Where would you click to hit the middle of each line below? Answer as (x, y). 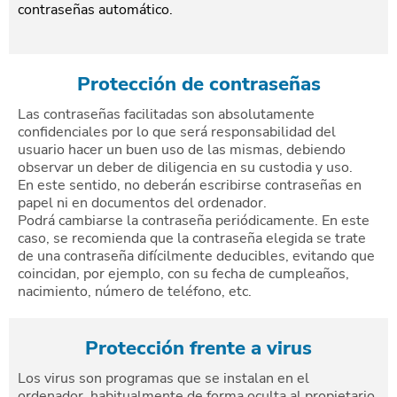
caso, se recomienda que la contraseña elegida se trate (192, 238)
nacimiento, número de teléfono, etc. (135, 292)
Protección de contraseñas (198, 84)
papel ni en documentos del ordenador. (142, 203)
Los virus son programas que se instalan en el (163, 378)
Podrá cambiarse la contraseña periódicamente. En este (194, 221)
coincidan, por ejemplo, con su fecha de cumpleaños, (183, 274)
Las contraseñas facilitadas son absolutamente (166, 114)
